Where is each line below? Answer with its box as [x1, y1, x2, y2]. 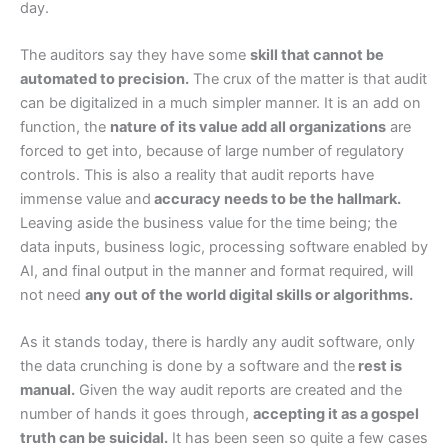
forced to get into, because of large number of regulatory [20, 142, 404, 161]
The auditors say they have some [20, 46, 250, 65]
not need [20, 286, 85, 305]
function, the [20, 118, 110, 137]
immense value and [20, 190, 151, 209]
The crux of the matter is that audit [189, 70, 427, 89]
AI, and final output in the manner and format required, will [20, 262, 413, 281]
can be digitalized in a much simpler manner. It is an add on [20, 94, 421, 113]
